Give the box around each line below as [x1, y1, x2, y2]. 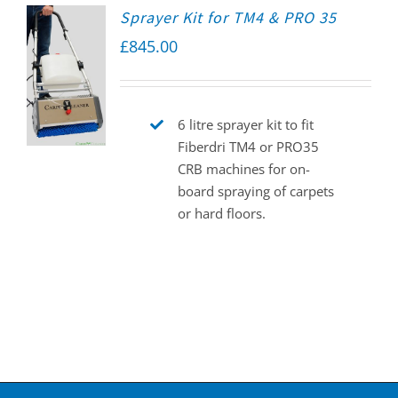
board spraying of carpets [177, 182, 334, 201]
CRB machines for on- [177, 160, 310, 179]
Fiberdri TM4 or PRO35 [177, 138, 319, 156]
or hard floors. [177, 204, 266, 223]
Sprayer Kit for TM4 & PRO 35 [119, 7, 337, 28]
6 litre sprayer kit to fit [177, 115, 314, 134]
